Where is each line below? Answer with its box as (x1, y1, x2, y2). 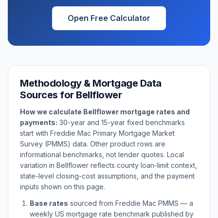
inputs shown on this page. (20, 182, 105, 191)
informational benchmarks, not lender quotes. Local (20, 150, 184, 159)
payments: (20, 118, 57, 127)
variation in (20, 161, 56, 169)
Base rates (30, 199, 68, 207)
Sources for (20, 89, 76, 101)
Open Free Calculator (68, 13, 150, 23)
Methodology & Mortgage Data (20, 77, 162, 89)
